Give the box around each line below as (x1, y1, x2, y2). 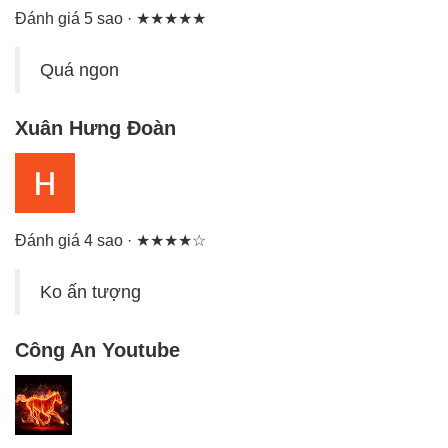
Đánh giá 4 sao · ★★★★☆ (15, 232, 206, 250)
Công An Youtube (15, 339, 180, 362)
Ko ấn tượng (40, 282, 141, 303)
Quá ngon (40, 60, 119, 81)
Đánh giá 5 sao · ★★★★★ (15, 10, 206, 28)
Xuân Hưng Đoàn (15, 117, 176, 140)
